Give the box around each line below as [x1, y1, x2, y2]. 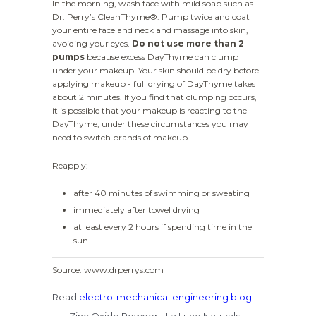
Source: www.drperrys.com [52, 265, 164, 276]
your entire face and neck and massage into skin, [52, 25, 248, 36]
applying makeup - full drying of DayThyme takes [52, 78, 255, 90]
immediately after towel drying [73, 205, 200, 216]
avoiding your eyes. [52, 38, 132, 49]
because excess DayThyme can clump [85, 51, 238, 63]
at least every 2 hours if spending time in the [73, 221, 252, 233]
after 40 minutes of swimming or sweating [73, 188, 250, 199]
